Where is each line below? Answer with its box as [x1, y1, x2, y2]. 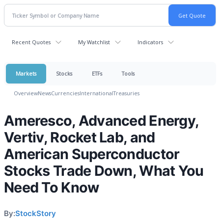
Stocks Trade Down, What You [4, 162, 204, 179]
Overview [14, 89, 38, 97]
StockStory [15, 209, 56, 218]
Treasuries [113, 89, 139, 97]
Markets [16, 70, 36, 77]
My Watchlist [78, 38, 110, 46]
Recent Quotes [12, 38, 51, 46]
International [80, 89, 113, 97]
